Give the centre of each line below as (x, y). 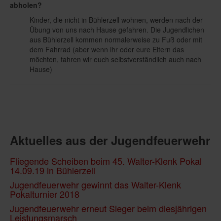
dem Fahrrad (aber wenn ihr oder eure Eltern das (107, 50)
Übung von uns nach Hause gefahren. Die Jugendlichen (117, 30)
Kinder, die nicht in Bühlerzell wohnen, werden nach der (116, 20)
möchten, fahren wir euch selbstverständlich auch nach (115, 59)
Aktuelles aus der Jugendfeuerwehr (110, 140)
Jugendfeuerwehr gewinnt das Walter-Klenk (95, 185)
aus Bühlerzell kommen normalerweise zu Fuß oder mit (116, 40)
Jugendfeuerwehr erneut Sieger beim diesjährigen (108, 208)
